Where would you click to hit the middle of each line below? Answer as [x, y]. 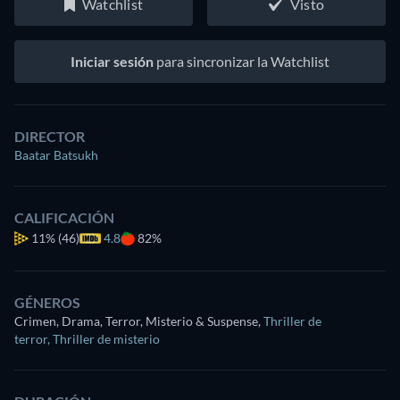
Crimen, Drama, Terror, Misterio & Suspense [136, 321]
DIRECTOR [50, 136]
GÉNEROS [47, 302]
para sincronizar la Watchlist [242, 61]
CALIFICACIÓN [64, 217]
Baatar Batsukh [56, 155]
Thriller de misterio [106, 339]
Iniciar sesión [112, 61]
